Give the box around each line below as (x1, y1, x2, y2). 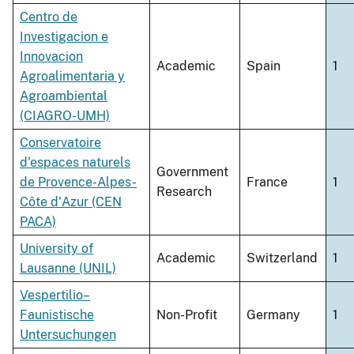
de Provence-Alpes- (20, 175, 137, 190)
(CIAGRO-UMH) (20, 108, 110, 124)
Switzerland (247, 250, 318, 266)
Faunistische (20, 307, 94, 323)
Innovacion (20, 49, 83, 65)
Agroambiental (20, 88, 107, 104)
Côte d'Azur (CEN (20, 194, 122, 210)
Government (156, 164, 228, 180)
